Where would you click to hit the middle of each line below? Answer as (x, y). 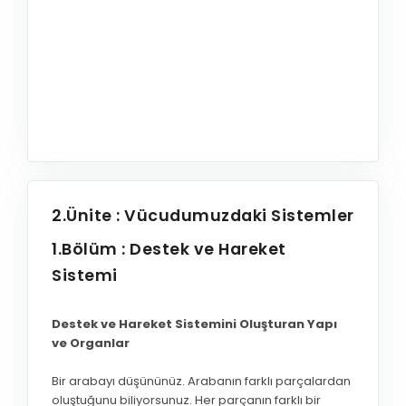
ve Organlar (91, 343)
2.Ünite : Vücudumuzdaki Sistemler (203, 216)
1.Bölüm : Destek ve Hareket (169, 249)
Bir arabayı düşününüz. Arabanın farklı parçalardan (201, 382)
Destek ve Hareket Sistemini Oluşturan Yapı (194, 324)
